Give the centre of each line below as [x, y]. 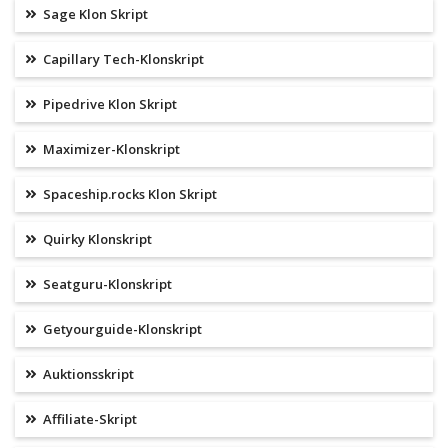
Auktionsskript [87, 374]
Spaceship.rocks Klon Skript [128, 194]
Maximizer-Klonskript [110, 149]
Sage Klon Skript [94, 14]
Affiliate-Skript [88, 419]
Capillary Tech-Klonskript [122, 59]
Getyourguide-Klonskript [121, 329]
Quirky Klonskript [96, 239]
